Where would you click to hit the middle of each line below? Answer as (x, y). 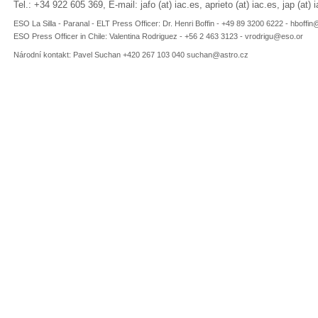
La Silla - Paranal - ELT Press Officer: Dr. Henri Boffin (123, 23)
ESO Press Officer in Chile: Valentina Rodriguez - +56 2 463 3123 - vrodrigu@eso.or (158, 36)
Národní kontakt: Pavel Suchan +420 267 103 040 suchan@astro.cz (131, 55)
